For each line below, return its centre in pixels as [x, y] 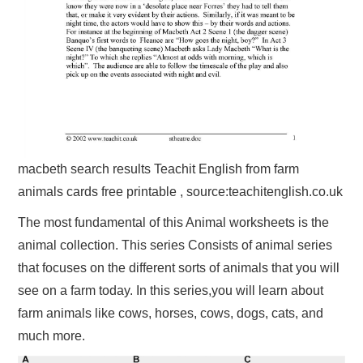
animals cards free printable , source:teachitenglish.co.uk [181, 192]
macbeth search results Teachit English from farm [159, 169]
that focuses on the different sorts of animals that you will [179, 268]
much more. [52, 336]
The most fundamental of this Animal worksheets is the [174, 223]
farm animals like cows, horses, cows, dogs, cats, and [171, 314]
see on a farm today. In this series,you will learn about [171, 291]
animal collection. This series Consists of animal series [175, 246]
